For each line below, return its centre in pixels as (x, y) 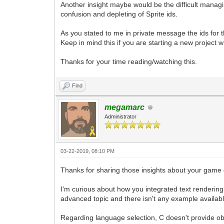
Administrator (121, 117)
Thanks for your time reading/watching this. (129, 62)
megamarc (125, 107)
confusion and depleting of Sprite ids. (119, 14)
